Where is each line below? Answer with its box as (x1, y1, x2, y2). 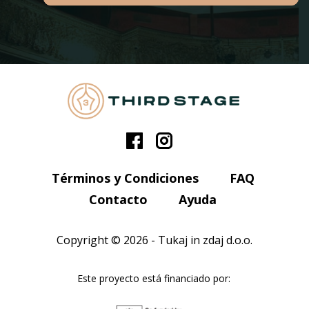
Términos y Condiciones (51, 170, 199, 187)
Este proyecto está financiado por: (77, 272, 230, 286)
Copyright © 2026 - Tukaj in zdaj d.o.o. (57, 232, 252, 248)
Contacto (89, 191, 148, 208)
